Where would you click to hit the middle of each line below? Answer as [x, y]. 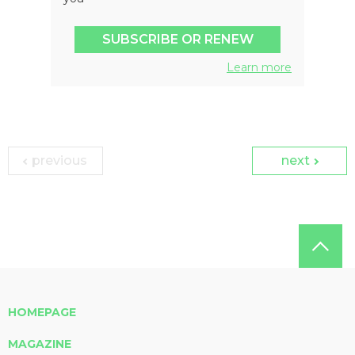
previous [58, 160]
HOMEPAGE [42, 312]
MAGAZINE [40, 344]
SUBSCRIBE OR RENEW [177, 39]
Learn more [259, 67]
